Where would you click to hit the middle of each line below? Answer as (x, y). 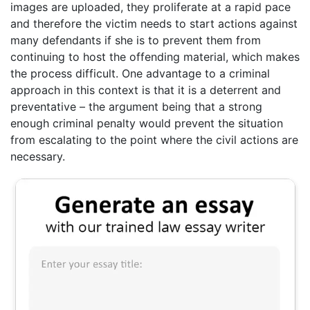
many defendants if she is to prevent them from (136, 40)
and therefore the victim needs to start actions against (154, 24)
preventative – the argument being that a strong (136, 107)
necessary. (38, 157)
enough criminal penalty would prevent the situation (147, 124)
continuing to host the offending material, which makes (155, 57)
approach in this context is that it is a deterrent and (146, 90)
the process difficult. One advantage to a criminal (140, 74)
